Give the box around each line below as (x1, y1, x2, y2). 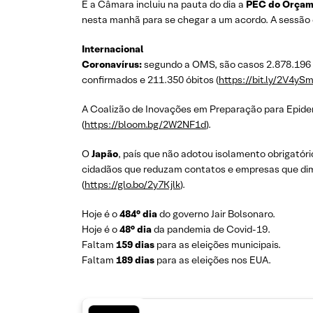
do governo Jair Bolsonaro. (159, 208, 275, 220)
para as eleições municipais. (156, 238, 281, 251)
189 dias (116, 254, 156, 266)
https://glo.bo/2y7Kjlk (85, 178, 180, 191)
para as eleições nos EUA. (156, 254, 271, 266)
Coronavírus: (82, 58, 142, 71)
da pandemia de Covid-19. (154, 223, 270, 235)
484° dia (119, 208, 159, 220)
